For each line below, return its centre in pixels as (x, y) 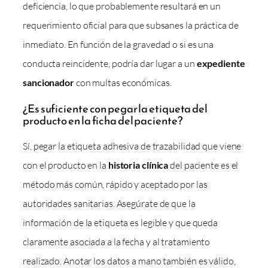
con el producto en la (66, 165)
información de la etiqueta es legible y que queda (121, 223)
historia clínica (138, 165)
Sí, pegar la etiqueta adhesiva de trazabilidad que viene (132, 146)
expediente (221, 63)
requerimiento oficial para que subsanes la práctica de (131, 25)
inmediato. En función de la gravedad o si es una (118, 44)
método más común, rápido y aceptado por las (115, 185)
